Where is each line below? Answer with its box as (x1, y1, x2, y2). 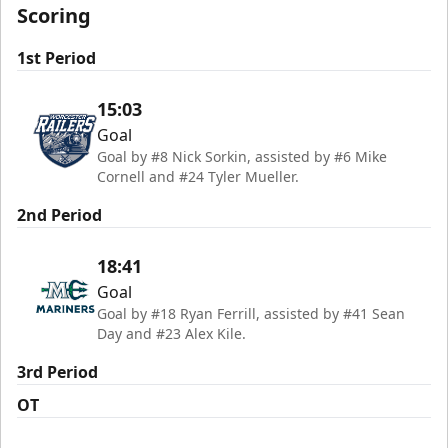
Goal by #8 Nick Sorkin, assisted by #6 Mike (97, 147, 387, 166)
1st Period (17, 47, 96, 69)
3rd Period (17, 361, 98, 383)
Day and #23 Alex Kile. (97, 324, 246, 343)
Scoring (17, 2, 91, 29)
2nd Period (17, 204, 102, 226)
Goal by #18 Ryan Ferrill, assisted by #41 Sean (97, 304, 405, 323)
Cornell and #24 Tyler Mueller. (97, 167, 299, 186)
